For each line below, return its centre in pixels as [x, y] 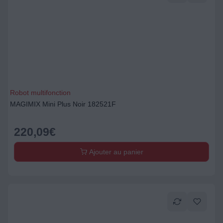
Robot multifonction [40, 93]
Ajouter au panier [115, 152]
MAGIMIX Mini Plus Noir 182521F [63, 104]
